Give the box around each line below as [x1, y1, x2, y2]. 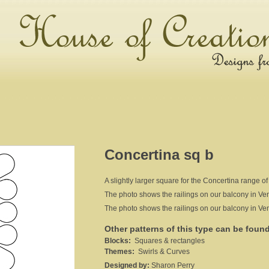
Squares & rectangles [131, 237, 205, 246]
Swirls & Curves [134, 247, 190, 256]
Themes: [104, 247, 134, 256]
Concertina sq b [104, 147, 214, 163]
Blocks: [104, 237, 131, 246]
